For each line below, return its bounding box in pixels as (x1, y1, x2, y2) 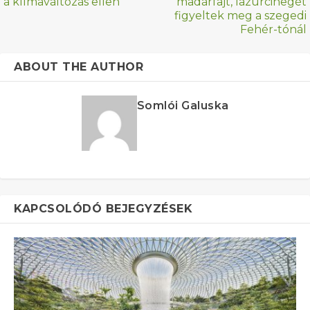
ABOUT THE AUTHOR (14, 60, 143, 74)
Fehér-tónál (240, 23, 307, 37)
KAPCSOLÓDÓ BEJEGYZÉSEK (14, 202, 192, 216)
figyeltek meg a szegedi (174, 9, 307, 23)
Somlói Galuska (136, 99, 229, 113)
